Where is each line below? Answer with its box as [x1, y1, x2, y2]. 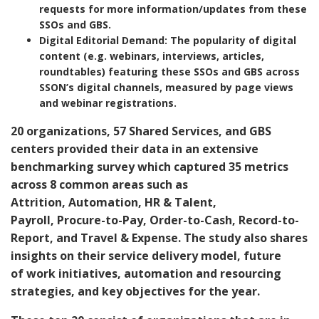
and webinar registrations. [39, 95, 177, 110]
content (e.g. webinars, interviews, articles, [39, 48, 264, 63]
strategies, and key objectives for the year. [11, 283, 260, 299]
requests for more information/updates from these [39, 1, 307, 16]
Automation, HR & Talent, [68, 194, 216, 210]
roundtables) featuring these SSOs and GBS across [39, 64, 300, 78]
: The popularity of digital [164, 33, 296, 47]
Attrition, [11, 194, 68, 210]
